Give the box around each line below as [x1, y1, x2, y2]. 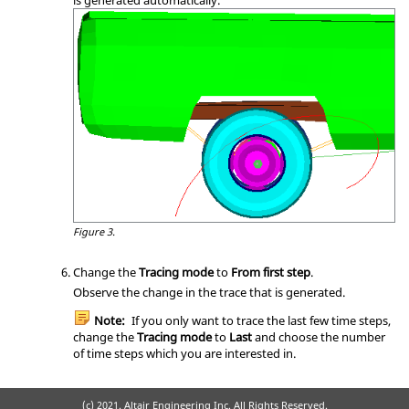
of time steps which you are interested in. [73, 344, 296, 362]
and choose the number [252, 328, 385, 345]
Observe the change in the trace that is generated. [73, 283, 345, 300]
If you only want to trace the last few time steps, [129, 311, 391, 329]
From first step [231, 263, 310, 280]
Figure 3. [73, 224, 115, 238]
